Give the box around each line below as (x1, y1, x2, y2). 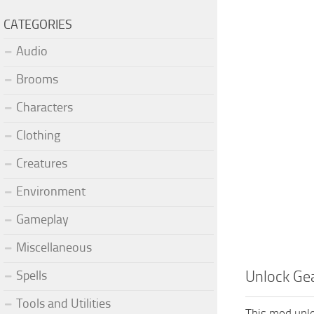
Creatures (16, 155, 67, 171)
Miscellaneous (16, 239, 92, 255)
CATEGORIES (4, 16, 72, 32)
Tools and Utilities (16, 295, 111, 311)
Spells (16, 267, 47, 283)
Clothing (16, 127, 60, 143)
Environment (16, 183, 86, 199)
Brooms (16, 71, 58, 87)
